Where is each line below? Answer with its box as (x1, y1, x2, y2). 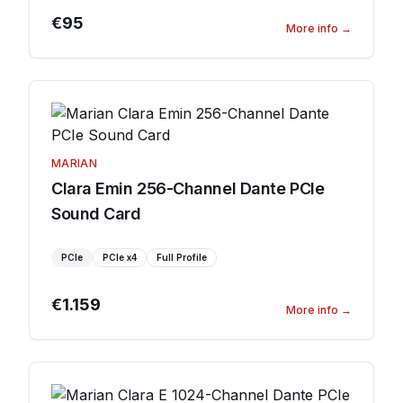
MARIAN (51, 157, 97, 170)
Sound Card (51, 204, 141, 223)
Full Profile (157, 252, 207, 263)
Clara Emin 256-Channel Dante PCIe (51, 179, 325, 198)
